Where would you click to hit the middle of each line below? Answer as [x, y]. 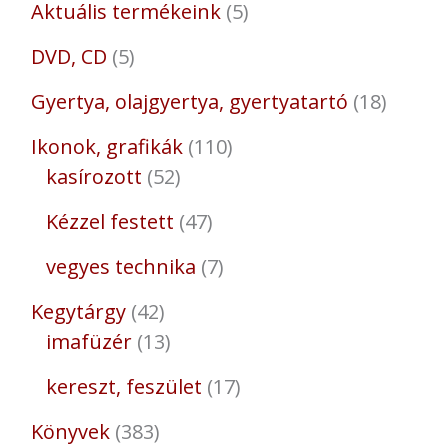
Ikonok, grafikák [106, 147]
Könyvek [70, 432]
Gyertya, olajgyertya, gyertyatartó [189, 102]
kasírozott [93, 177]
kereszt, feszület [123, 387]
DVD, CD [68, 57]
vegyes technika [120, 267]
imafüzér [88, 342]
